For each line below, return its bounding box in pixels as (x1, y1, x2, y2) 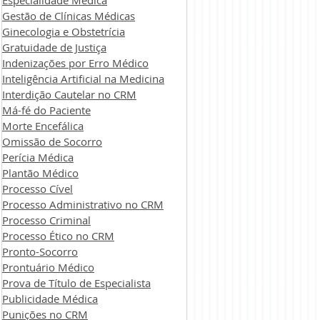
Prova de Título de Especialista (2, 276, 151, 290)
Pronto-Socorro (2, 244, 78, 259)
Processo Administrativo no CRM (2, 197, 164, 211)
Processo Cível (2, 181, 73, 196)
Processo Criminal (2, 213, 91, 227)
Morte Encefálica (2, 119, 84, 133)
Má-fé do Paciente (2, 103, 91, 117)
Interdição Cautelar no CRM (2, 87, 136, 101)
